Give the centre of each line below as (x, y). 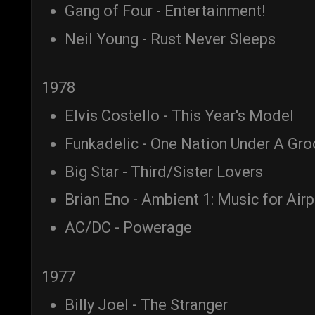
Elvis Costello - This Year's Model (179, 116)
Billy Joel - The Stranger (146, 304)
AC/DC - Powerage (128, 228)
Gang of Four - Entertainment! (165, 11)
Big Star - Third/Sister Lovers (164, 172)
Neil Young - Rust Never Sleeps (170, 39)
